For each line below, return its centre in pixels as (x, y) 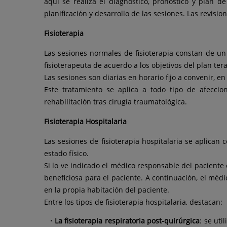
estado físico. (66, 154)
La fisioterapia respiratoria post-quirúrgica (127, 221)
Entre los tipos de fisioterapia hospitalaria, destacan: (133, 202)
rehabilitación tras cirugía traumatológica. (116, 102)
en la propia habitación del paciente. (107, 190)
